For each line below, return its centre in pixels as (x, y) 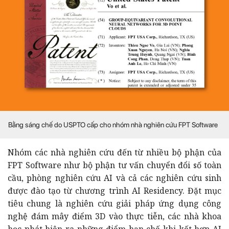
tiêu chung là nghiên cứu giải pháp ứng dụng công (114, 203)
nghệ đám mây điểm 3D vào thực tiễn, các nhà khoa (114, 216)
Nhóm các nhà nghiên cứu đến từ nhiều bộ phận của (114, 152)
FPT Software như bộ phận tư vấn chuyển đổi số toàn (114, 165)
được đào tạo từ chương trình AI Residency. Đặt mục (114, 190)
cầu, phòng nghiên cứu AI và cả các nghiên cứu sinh (114, 178)
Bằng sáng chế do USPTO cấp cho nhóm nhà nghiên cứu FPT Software (113, 124)
